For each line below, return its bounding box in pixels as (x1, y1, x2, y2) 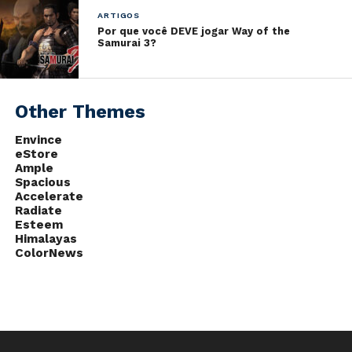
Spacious (14, 174, 71, 189)
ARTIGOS (97, 9, 140, 20)
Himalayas (14, 231, 77, 246)
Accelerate (14, 189, 83, 203)
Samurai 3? (97, 36, 157, 49)
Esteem (14, 217, 63, 232)
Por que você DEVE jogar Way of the (97, 24, 291, 37)
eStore (14, 146, 58, 161)
